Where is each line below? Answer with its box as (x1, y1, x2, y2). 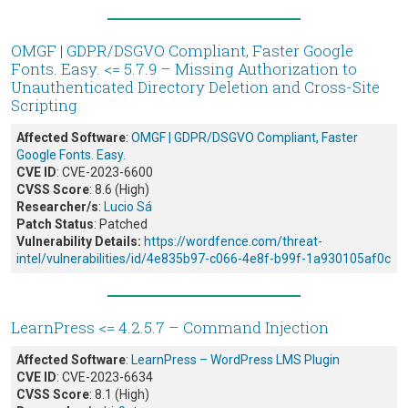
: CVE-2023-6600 (56, 165, 153, 180)
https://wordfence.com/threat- (144, 234, 322, 250)
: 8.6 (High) (89, 182, 149, 198)
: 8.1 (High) (89, 387, 149, 403)
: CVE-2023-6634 (56, 370, 153, 385)
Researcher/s (16, 199, 98, 215)
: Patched (94, 217, 148, 232)
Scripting (11, 95, 77, 117)
